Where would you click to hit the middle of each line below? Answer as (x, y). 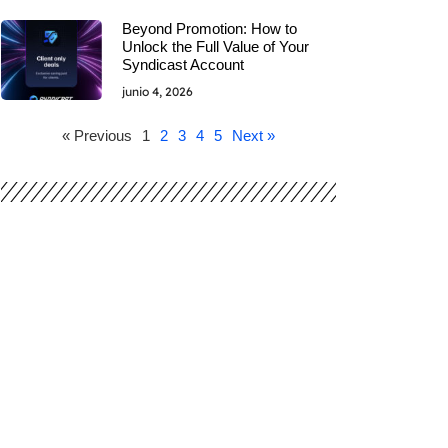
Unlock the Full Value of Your (215, 46)
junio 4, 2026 (157, 91)
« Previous (97, 135)
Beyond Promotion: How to (209, 28)
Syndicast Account (182, 64)
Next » (254, 135)
